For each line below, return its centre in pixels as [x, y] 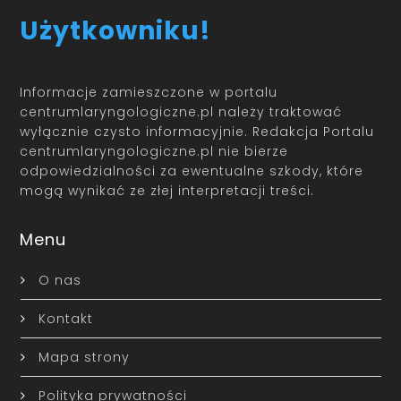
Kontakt [65, 319]
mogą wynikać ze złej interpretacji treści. [167, 191]
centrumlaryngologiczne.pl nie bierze [154, 152]
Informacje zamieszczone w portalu [149, 93]
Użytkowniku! [116, 31]
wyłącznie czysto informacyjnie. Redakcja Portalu [197, 132]
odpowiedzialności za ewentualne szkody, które [192, 171]
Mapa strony [84, 358]
